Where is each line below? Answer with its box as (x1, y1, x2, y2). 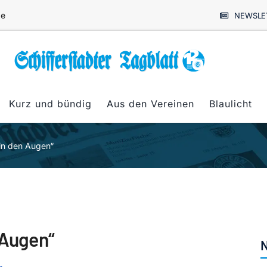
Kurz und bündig (9, 97, 92, 110)
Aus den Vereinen (107, 97, 194, 110)
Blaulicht (209, 97, 252, 110)
